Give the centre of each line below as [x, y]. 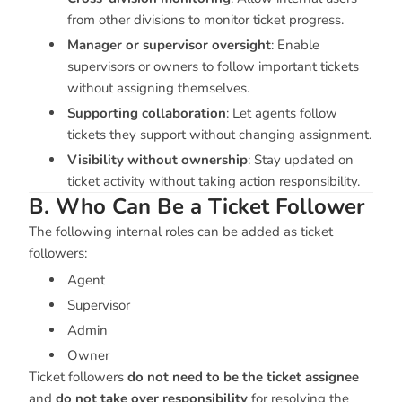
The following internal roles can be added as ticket [181, 232]
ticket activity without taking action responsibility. [214, 181]
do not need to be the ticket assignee [243, 377]
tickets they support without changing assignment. [219, 135]
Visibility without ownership [157, 160]
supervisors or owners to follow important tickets [213, 66]
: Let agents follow [282, 113]
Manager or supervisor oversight [169, 45]
